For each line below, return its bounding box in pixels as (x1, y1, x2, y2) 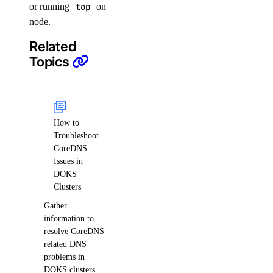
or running (29, 1, 72, 12)
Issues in (54, 155, 83, 166)
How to (54, 117, 79, 127)
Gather (44, 200, 67, 211)
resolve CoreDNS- (44, 226, 107, 236)
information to (44, 213, 94, 224)
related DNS (44, 239, 87, 249)
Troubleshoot (54, 130, 99, 140)
